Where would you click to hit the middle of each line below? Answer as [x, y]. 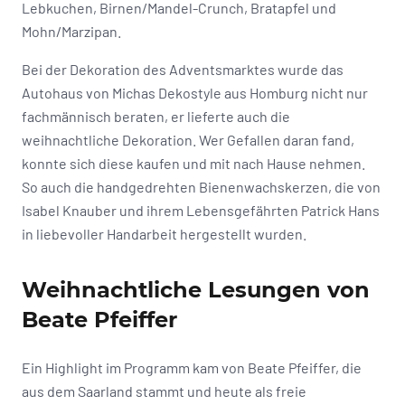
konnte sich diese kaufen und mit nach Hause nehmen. [193, 163]
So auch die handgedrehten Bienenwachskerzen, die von [201, 186]
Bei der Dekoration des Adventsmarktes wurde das [183, 69]
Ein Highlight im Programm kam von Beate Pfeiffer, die [192, 367]
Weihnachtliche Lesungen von [196, 289]
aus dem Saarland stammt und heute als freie [164, 391]
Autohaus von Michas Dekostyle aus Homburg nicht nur [195, 92]
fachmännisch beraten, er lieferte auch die [156, 116]
